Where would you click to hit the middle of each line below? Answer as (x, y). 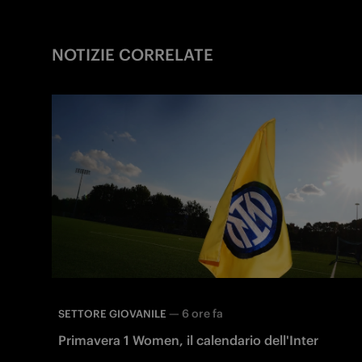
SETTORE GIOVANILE (112, 314)
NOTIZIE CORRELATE (133, 54)
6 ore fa (202, 313)
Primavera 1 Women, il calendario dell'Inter (188, 340)
